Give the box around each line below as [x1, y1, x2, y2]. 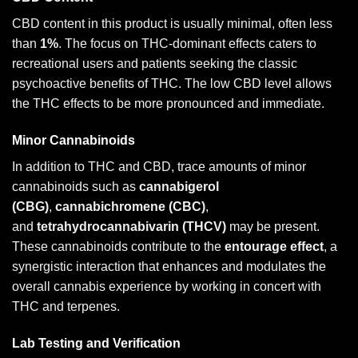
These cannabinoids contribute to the [12, 239, 225, 253]
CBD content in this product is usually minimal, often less [12, 17, 332, 31]
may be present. [226, 219, 320, 233]
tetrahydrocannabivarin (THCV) [37, 219, 226, 233]
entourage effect [225, 239, 324, 253]
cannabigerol [139, 179, 219, 193]
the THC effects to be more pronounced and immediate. [12, 97, 324, 111]
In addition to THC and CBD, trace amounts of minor [12, 159, 306, 173]
